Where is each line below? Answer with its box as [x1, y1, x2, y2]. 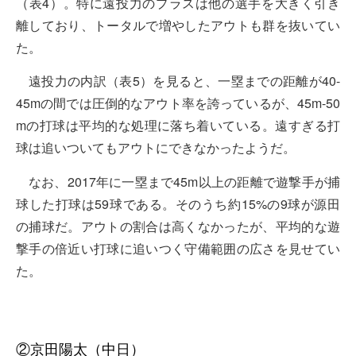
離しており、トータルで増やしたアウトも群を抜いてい [16, 15, 340, 34]
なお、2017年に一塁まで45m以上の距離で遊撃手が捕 [29, 172, 340, 191]
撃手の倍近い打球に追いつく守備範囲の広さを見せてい [16, 238, 340, 257]
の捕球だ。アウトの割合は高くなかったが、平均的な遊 [16, 216, 340, 235]
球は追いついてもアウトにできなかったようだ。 [16, 138, 296, 157]
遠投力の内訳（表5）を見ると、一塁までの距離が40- [29, 72, 340, 91]
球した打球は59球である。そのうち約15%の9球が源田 [16, 194, 340, 213]
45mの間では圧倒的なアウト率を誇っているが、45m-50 [16, 94, 340, 113]
